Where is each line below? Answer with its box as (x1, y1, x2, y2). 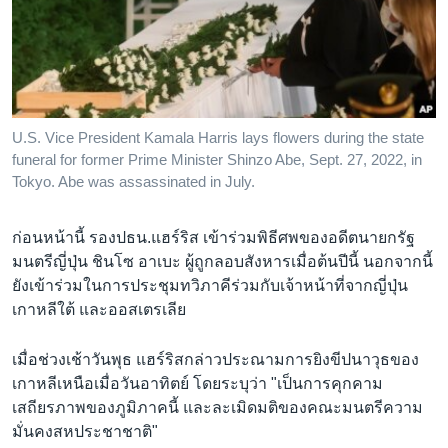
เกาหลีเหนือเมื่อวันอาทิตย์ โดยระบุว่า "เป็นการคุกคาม (12, 374, 383, 392)
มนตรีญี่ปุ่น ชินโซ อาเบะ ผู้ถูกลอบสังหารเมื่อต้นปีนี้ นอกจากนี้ (12, 253, 433, 271)
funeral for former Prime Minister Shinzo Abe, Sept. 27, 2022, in (12, 151, 422, 168)
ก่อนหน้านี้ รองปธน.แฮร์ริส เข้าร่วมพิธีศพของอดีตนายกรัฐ (12, 229, 415, 247)
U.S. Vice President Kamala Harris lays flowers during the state (12, 129, 424, 146)
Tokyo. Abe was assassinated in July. (12, 173, 255, 190)
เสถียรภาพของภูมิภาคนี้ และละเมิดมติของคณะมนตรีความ (12, 398, 423, 416)
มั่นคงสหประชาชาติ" (12, 422, 158, 440)
